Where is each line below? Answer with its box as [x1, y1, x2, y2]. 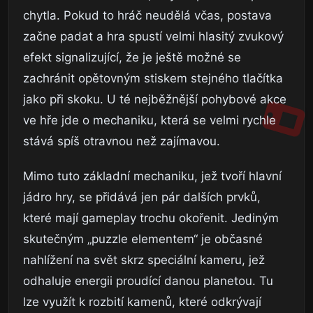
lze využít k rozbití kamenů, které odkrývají [23, 294, 261, 309]
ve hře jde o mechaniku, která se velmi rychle [23, 112, 276, 127]
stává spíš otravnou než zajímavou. [23, 133, 220, 148]
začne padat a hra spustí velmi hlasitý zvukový [23, 29, 284, 43]
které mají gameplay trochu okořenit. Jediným [23, 210, 279, 225]
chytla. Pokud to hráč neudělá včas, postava [23, 8, 272, 22]
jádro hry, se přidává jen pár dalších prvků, [23, 189, 261, 204]
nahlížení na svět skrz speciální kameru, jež [23, 252, 265, 267]
